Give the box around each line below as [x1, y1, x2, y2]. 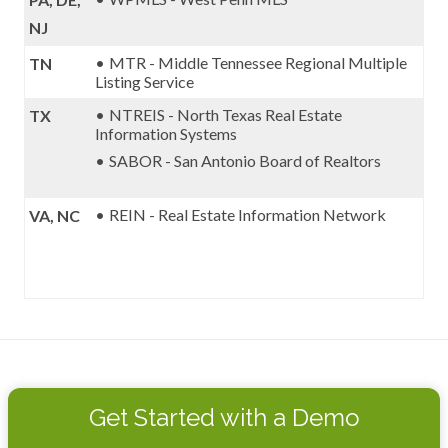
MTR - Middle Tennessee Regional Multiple [109, 53, 407, 72]
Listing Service [95, 72, 194, 91]
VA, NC [29, 206, 80, 225]
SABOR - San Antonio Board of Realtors [109, 151, 381, 170]
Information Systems [95, 124, 237, 143]
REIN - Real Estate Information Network [109, 205, 386, 224]
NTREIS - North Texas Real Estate [109, 105, 342, 124]
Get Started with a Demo [88, 403, 360, 432]
